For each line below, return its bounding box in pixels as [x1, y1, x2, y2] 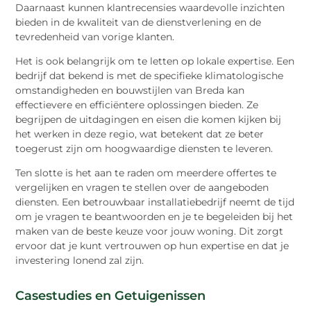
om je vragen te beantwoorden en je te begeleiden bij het [15, 210, 294, 224]
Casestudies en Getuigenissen [15, 288, 206, 304]
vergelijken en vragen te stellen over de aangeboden [15, 181, 269, 194]
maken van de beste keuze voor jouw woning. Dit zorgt [15, 225, 284, 238]
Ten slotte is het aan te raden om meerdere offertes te [15, 167, 277, 180]
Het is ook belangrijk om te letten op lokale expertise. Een [15, 54, 295, 67]
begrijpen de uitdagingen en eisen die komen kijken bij [15, 112, 282, 126]
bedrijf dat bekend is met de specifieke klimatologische [15, 69, 284, 82]
